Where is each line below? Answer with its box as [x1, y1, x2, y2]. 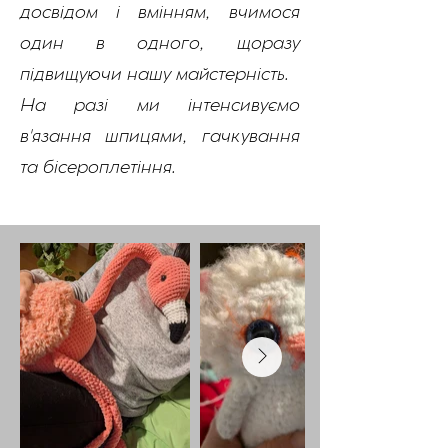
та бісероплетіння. [20, 157, 176, 181]
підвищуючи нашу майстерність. [20, 64, 294, 88]
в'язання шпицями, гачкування [20, 126, 300, 150]
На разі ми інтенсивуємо [20, 95, 300, 119]
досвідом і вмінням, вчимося [20, 2, 300, 26]
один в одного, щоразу [20, 33, 300, 57]
